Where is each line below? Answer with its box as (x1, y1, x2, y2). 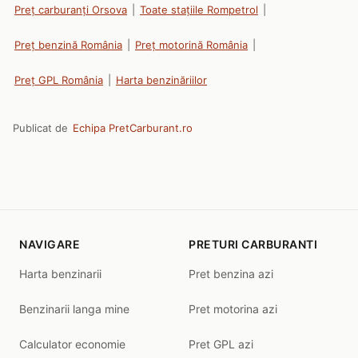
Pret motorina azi (189, 302, 277, 316)
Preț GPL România (14, 74, 103, 86)
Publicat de (13, 121, 71, 134)
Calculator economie (19, 337, 125, 351)
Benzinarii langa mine (19, 302, 129, 316)
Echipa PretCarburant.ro (73, 121, 193, 134)
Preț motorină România (135, 38, 248, 51)
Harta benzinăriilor (116, 74, 207, 86)
